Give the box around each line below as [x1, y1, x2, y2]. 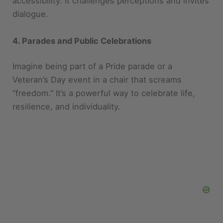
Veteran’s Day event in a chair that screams [12, 53, 182, 63]
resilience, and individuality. [12, 80, 121, 90]
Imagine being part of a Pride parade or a [12, 39, 173, 50]
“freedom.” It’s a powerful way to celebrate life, [12, 66, 196, 77]
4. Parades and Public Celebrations [12, 13, 152, 24]
